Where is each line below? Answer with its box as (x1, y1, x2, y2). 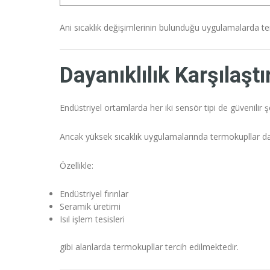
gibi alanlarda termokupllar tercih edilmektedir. (60, 241, 239, 253)
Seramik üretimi (60, 201, 121, 213)
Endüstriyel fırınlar (60, 188, 128, 200)
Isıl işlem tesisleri (60, 213, 125, 225)
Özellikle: (60, 160, 93, 172)
